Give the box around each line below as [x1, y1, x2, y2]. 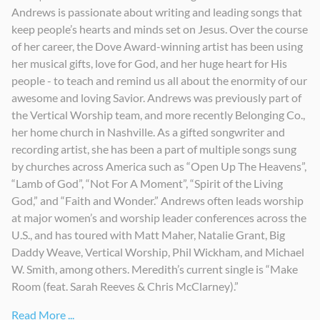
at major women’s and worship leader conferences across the [11, 210, 306, 224]
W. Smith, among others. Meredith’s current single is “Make [11, 261, 298, 276]
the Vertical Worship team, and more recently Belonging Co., [11, 107, 305, 121]
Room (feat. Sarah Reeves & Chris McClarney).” [11, 279, 239, 293]
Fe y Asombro [221, 15, 283, 28]
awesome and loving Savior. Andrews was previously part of [11, 90, 301, 104]
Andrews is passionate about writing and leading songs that [11, 4, 302, 19]
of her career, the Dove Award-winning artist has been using [11, 39, 303, 53]
